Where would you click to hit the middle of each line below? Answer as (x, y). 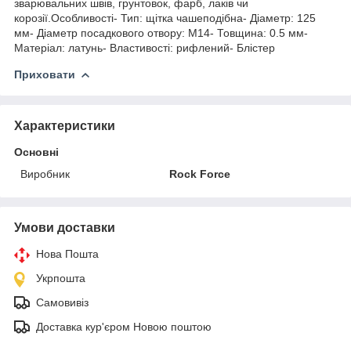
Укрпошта (61, 278)
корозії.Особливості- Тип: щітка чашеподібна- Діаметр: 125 (165, 18)
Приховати (45, 74)
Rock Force (200, 174)
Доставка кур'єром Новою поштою (124, 326)
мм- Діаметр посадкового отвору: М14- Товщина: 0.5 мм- (161, 33)
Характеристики (65, 125)
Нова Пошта (67, 253)
